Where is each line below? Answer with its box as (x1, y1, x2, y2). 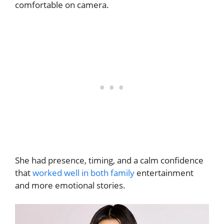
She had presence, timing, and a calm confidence (15, 154, 203, 166)
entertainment (134, 166, 193, 178)
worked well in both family (32, 166, 134, 178)
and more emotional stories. (15, 179, 125, 191)
